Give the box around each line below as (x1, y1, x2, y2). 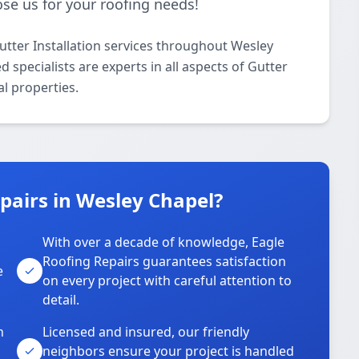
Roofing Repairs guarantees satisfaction (42, 252, 287, 270)
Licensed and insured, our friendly (42, 323, 250, 341)
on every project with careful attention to (42, 272, 292, 289)
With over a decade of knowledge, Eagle (42, 233, 285, 251)
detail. (42, 291, 80, 309)
